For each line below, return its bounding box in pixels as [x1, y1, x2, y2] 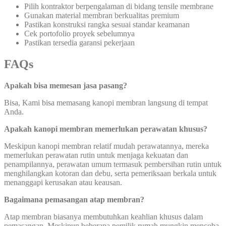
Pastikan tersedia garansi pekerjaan [24, 38, 135, 47]
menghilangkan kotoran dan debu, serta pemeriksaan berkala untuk [4, 169, 216, 178]
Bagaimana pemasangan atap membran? [4, 195, 144, 204]
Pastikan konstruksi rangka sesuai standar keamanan [24, 20, 190, 29]
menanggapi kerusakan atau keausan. [4, 178, 122, 187]
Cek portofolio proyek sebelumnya [24, 29, 135, 38]
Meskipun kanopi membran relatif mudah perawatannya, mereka [4, 142, 209, 151]
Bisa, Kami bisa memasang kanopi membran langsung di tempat [4, 98, 208, 107]
